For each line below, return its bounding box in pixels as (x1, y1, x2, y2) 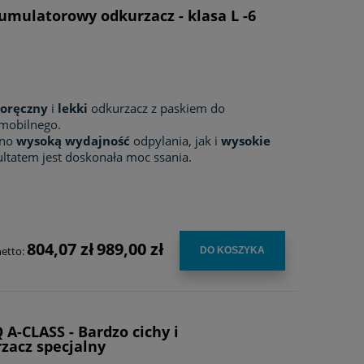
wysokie (221, 132, 271, 149)
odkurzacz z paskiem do (88, 99, 226, 116)
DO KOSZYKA (199, 244, 265, 256)
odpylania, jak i (130, 132, 222, 149)
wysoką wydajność (16, 132, 131, 149)
